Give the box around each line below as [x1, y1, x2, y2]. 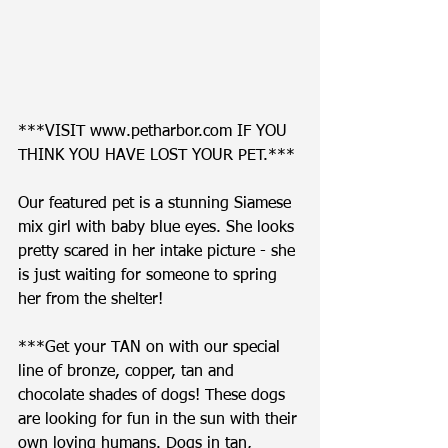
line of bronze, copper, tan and [18, 364, 239, 380]
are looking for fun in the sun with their [18, 412, 302, 428]
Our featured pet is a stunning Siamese [18, 196, 296, 212]
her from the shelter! [18, 292, 173, 308]
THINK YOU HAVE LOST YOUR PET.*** [18, 148, 300, 164]
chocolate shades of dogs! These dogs [18, 388, 290, 404]
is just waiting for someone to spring [18, 268, 282, 284]
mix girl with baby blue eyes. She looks [18, 220, 299, 236]
